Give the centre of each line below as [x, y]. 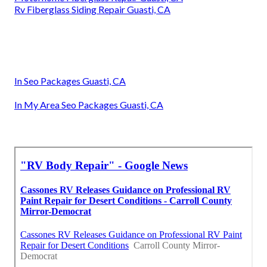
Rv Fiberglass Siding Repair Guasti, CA [92, 10]
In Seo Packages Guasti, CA [70, 81]
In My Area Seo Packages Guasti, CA [89, 105]
